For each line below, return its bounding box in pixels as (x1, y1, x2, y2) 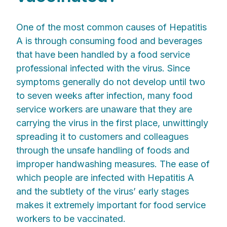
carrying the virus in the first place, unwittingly (16, 118, 208, 129)
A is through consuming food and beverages (16, 35, 202, 47)
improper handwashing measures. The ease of (16, 159, 210, 170)
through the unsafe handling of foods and (16, 145, 190, 156)
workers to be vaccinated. (16, 213, 126, 224)
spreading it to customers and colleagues (16, 131, 188, 142)
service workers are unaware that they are (16, 104, 192, 115)
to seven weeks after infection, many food (16, 90, 193, 101)
